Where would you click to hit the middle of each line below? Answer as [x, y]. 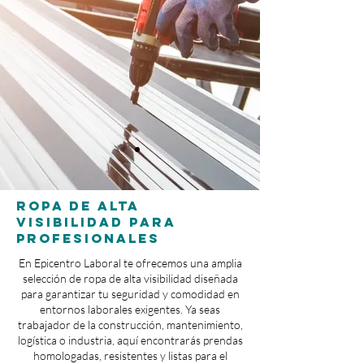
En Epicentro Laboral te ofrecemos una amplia [130, 262]
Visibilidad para [96, 221]
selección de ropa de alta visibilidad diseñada [130, 278]
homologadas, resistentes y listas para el [130, 355]
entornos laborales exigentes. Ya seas [130, 309]
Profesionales [88, 238]
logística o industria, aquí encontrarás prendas [130, 340]
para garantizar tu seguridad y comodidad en [130, 293]
